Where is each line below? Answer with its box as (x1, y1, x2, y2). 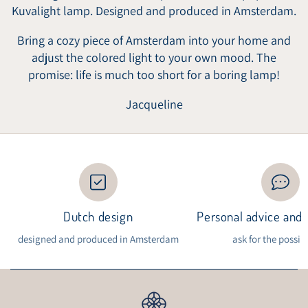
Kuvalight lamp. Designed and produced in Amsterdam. (12, 2, 296, 19)
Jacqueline (125, 96, 183, 112)
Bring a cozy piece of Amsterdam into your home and (17, 32, 291, 48)
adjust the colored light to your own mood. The (32, 49, 276, 65)
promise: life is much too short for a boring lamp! (28, 66, 280, 82)
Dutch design (63, 208, 133, 224)
